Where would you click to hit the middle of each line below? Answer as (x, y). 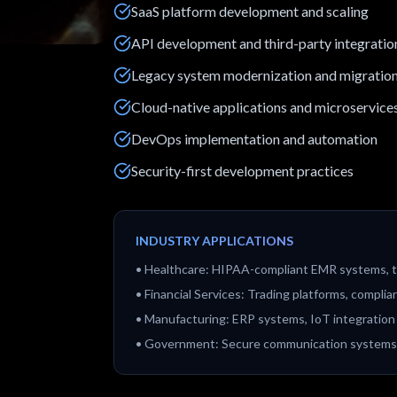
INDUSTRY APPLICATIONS (214, 241)
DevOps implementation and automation (254, 139)
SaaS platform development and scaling (250, 11)
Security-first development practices (242, 171)
